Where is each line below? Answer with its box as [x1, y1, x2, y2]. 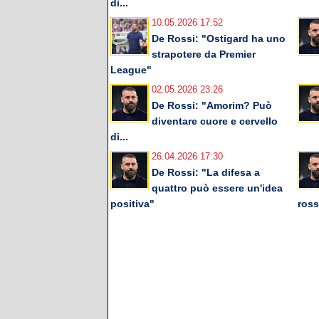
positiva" [110, 198, 155, 210]
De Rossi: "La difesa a [152, 167, 260, 179]
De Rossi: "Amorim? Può [152, 100, 272, 112]
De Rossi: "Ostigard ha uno [152, 33, 286, 45]
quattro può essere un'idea [152, 182, 283, 194]
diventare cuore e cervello [152, 115, 278, 127]
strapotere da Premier [152, 48, 256, 61]
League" [110, 64, 152, 76]
